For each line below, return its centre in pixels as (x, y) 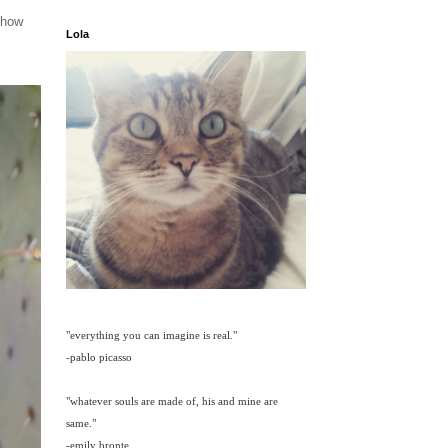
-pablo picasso (99, 357)
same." (81, 423)
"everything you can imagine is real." (151, 335)
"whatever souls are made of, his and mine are (172, 401)
